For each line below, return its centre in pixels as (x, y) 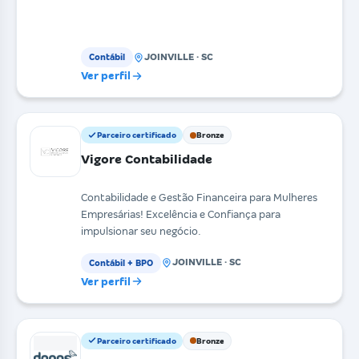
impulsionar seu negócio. (141, 232)
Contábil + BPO (121, 262)
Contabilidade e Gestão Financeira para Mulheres (199, 198)
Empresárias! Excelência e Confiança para (181, 215)
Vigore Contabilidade (147, 159)
